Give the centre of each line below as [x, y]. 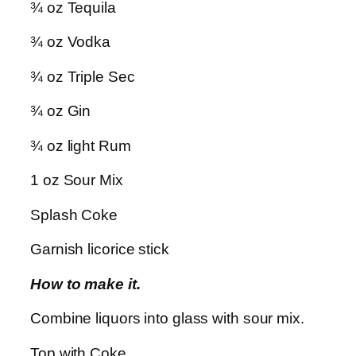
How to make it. [85, 284]
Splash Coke [74, 215]
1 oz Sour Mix [77, 180]
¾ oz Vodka [70, 42]
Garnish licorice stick [100, 250]
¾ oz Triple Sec [83, 76]
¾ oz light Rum [81, 145]
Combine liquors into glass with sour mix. [167, 319]
